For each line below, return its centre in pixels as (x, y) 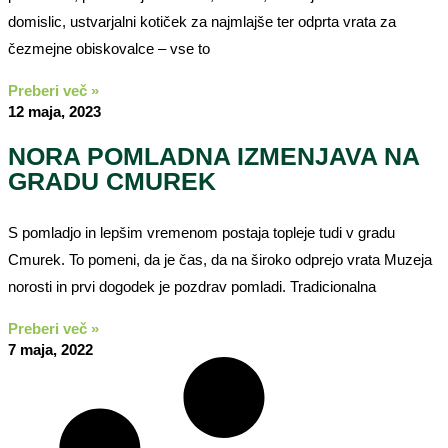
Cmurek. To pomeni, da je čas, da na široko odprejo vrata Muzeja (220, 259)
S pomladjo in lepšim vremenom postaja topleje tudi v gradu (201, 232)
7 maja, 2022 (50, 349)
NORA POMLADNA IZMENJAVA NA (213, 155)
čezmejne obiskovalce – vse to (109, 48)
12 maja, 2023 (54, 111)
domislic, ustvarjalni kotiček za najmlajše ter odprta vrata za (202, 21)
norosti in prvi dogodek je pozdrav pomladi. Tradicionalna (192, 286)
